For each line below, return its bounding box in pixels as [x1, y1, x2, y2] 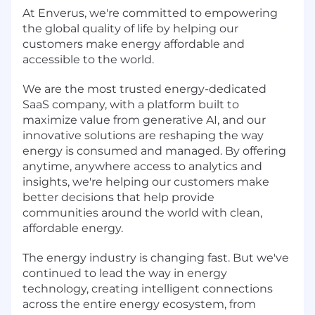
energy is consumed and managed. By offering [22, 143, 286, 157]
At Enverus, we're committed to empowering [22, 6, 278, 20]
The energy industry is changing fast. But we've [22, 250, 289, 264]
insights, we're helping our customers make [22, 174, 269, 188]
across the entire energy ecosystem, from [22, 297, 256, 311]
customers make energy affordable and [22, 37, 245, 51]
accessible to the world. [22, 52, 154, 66]
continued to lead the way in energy [22, 266, 227, 280]
